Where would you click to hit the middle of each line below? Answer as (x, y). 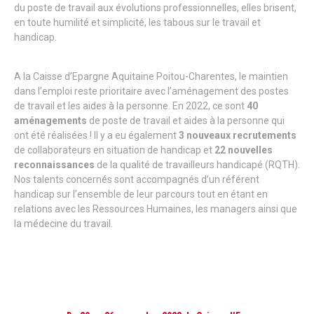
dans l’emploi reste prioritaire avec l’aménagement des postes (151, 91)
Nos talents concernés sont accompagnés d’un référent (137, 180)
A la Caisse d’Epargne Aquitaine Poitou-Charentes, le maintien (151, 77)
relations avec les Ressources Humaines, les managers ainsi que (156, 209)
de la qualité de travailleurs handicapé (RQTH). (197, 165)
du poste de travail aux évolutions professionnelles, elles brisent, (155, 8)
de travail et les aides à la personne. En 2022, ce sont (130, 106)
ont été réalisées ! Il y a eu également (96, 136)
